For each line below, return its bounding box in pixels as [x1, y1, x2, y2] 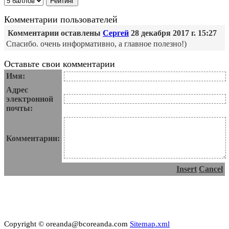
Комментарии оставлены [8, 29, 103, 38]
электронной [6, 95, 53, 104]
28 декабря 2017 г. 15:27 [129, 29, 217, 38]
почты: [6, 104, 33, 113]
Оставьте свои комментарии [4, 59, 115, 70]
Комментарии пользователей [4, 14, 118, 25]
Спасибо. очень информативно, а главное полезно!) [6, 39, 187, 49]
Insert [176, 165, 197, 174]
